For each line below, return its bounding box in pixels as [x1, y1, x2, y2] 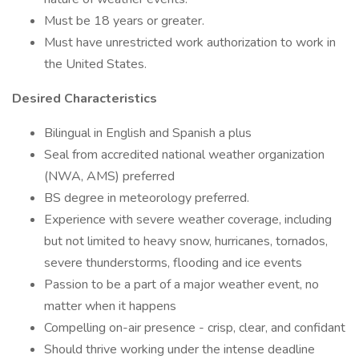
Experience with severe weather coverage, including [44, 211, 332, 228]
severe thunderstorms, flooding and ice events [44, 254, 302, 272]
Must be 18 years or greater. [44, 12, 204, 30]
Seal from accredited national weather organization [44, 146, 325, 163]
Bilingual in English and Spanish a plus [44, 124, 252, 142]
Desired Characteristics [12, 90, 157, 107]
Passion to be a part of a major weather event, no [44, 276, 319, 293]
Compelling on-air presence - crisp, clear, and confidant [44, 319, 345, 337]
